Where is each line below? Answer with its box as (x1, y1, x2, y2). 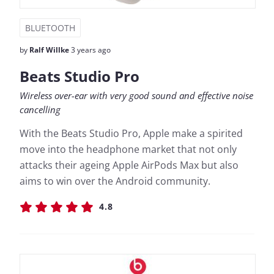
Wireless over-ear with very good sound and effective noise (20, 89, 253, 102)
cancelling (20, 103, 61, 116)
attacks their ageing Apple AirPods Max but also (20, 158, 239, 172)
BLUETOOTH (25, 22, 75, 34)
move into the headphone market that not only (20, 143, 237, 156)
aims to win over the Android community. (20, 174, 210, 188)
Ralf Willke (29, 45, 69, 55)
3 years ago (69, 45, 111, 55)
